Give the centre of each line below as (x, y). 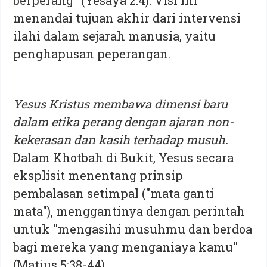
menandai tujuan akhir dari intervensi (127, 18)
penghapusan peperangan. (92, 53)
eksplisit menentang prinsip (98, 175)
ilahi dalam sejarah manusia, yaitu (115, 35)
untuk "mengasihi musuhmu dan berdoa (133, 229)
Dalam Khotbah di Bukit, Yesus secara (124, 157)
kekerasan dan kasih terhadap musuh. (121, 139)
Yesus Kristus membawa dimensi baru (121, 103)
